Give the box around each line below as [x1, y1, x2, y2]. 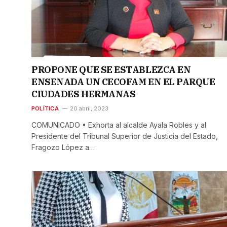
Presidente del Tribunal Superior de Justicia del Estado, [31, 131, 218, 140]
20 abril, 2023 [69, 104, 108, 112]
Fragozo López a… [31, 142, 95, 152]
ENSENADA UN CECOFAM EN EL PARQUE [31, 75, 215, 88]
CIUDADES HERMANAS [31, 88, 136, 100]
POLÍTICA [31, 104, 59, 112]
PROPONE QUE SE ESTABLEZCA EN [31, 63, 191, 75]
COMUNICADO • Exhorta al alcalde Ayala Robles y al [31, 120, 206, 129]
